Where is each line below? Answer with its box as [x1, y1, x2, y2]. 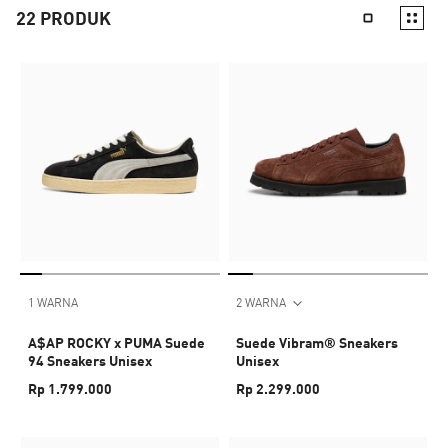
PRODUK [40, 7, 111, 29]
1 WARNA [28, 295, 78, 310]
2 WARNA [236, 295, 286, 310]
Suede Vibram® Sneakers [236, 334, 398, 351]
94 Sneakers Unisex [28, 352, 152, 369]
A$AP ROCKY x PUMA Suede [28, 334, 205, 351]
